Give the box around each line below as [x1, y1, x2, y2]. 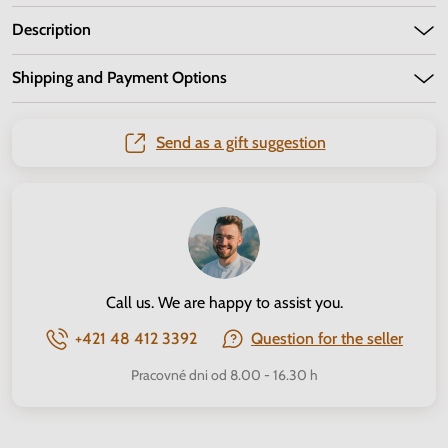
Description [12, 20, 91, 39]
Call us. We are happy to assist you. [105, 293, 343, 312]
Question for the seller [251, 329, 403, 348]
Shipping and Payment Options [12, 68, 227, 87]
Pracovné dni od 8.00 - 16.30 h [130, 366, 318, 384]
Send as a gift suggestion [155, 133, 326, 152]
